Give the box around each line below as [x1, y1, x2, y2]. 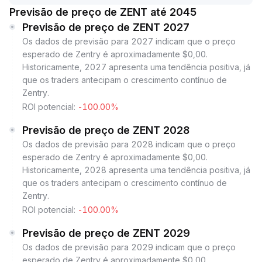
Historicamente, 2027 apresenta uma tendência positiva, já [22, 62, 250, 72]
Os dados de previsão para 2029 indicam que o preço [22, 242, 236, 252]
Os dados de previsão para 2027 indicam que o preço [22, 36, 236, 46]
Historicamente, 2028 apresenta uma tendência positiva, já [22, 165, 250, 175]
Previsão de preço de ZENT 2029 [22, 227, 190, 239]
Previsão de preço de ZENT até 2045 [9, 6, 197, 18]
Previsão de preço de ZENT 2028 [22, 124, 189, 136]
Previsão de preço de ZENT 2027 [22, 21, 189, 33]
